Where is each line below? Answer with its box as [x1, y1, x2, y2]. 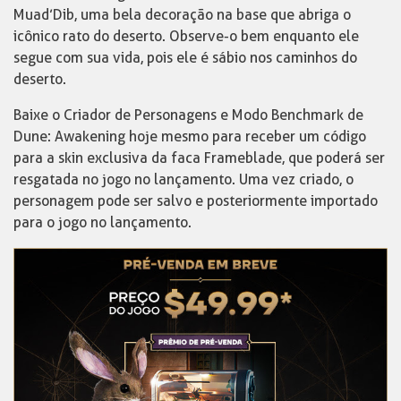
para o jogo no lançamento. [13, 213, 192, 231]
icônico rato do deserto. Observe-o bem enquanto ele [13, 27, 359, 45]
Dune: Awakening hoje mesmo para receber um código [13, 127, 366, 145]
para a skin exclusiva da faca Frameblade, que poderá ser [13, 149, 385, 166]
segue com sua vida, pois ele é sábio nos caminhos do [13, 48, 357, 66]
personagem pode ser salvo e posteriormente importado [13, 192, 378, 209]
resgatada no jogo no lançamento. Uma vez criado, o [13, 170, 354, 188]
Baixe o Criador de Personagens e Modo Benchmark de [13, 106, 363, 124]
